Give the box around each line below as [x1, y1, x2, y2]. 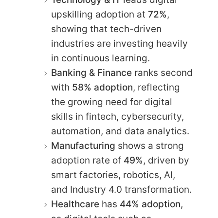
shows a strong [115, 140, 184, 151]
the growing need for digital [51, 96, 172, 108]
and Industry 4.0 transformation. [51, 183, 192, 195]
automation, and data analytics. [51, 125, 189, 137]
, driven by [143, 154, 189, 166]
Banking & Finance [51, 67, 132, 78]
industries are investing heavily [51, 37, 188, 49]
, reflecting [133, 81, 180, 93]
